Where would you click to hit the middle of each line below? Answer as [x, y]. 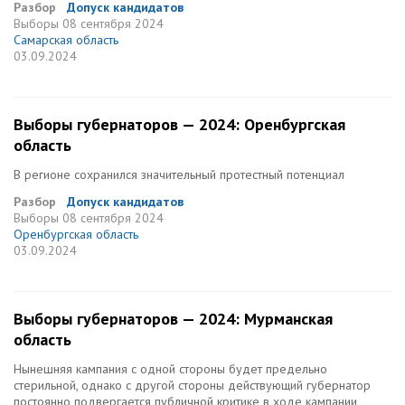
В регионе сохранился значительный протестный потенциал [179, 174]
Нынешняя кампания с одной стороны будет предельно [170, 369]
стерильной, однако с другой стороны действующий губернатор [192, 385]
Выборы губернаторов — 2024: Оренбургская [179, 124]
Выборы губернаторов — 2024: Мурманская [173, 319]
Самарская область [66, 40]
